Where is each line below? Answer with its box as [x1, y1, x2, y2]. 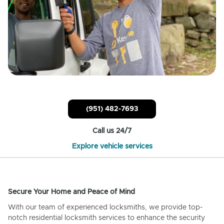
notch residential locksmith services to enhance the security [8, 214, 205, 221]
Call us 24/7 [92, 127, 131, 134]
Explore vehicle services [71, 142, 152, 150]
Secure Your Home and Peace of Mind [8, 188, 135, 195]
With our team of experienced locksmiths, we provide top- [8, 203, 202, 211]
